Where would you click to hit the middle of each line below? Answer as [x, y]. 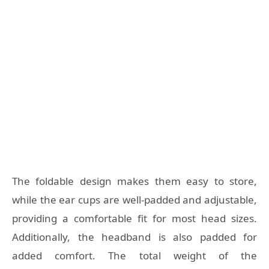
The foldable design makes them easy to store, [134, 181]
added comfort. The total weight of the [134, 256]
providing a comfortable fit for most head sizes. [134, 219]
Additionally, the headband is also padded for [134, 237]
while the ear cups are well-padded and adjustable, [134, 200]
